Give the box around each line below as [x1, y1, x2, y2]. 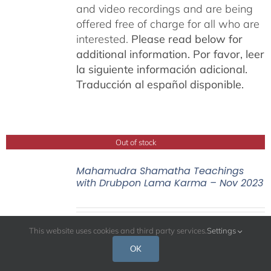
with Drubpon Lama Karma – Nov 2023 [76, 175, 263, 190]
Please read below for [131, 31, 243, 46]
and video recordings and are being [76, 1, 253, 16]
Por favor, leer [192, 47, 264, 61]
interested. [76, 31, 131, 46]
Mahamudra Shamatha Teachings [76, 163, 244, 178]
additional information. [76, 47, 190, 61]
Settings [206, 226, 238, 235]
